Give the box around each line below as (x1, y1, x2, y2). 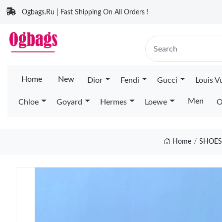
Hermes (100, 98, 127, 106)
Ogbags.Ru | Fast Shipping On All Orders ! (22, 9, 149, 16)
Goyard (56, 98, 82, 106)
